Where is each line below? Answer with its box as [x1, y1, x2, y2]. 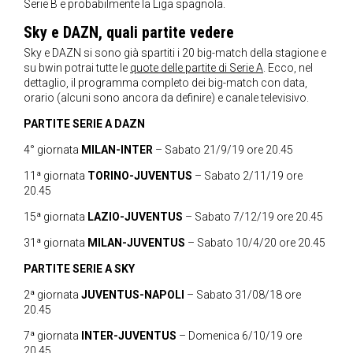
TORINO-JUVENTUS [87, 169, 192, 182]
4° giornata [24, 143, 79, 156]
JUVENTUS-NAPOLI [81, 288, 184, 301]
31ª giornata [24, 236, 87, 249]
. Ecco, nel [263, 61, 313, 74]
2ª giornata [24, 288, 81, 301]
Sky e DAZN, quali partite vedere [24, 22, 234, 42]
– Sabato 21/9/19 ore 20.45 [153, 143, 293, 156]
